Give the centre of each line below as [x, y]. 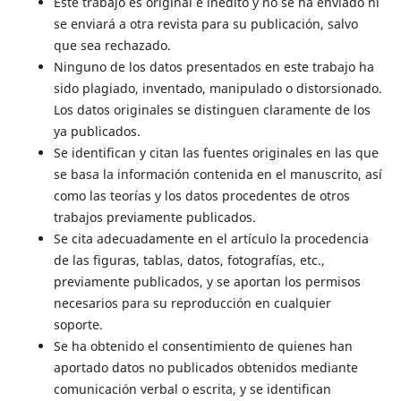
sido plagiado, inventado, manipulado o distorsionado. [218, 89]
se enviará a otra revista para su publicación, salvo [205, 24]
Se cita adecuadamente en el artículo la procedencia [211, 239]
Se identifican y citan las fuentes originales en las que [216, 153]
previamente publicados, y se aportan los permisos [207, 282]
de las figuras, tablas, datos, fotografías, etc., [189, 260]
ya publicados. [97, 132]
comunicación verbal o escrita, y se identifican [192, 389]
